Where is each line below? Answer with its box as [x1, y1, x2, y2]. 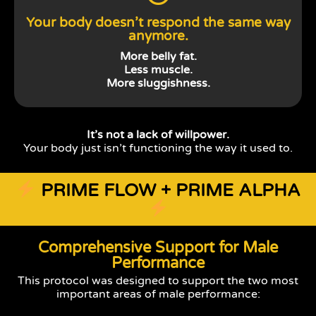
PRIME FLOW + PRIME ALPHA [35, 179, 300, 201]
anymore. [128, 28, 188, 44]
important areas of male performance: [56, 286, 260, 301]
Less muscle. [123, 63, 193, 78]
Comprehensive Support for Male [38, 238, 278, 257]
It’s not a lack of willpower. [87, 128, 229, 142]
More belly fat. [119, 49, 197, 64]
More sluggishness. [106, 76, 210, 91]
